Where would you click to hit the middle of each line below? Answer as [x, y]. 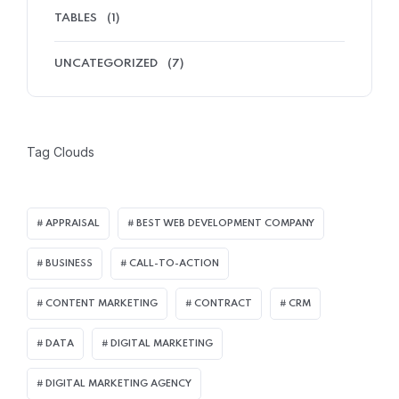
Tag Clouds [61, 151]
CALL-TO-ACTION [174, 263]
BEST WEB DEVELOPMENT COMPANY [225, 223]
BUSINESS [69, 263]
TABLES [76, 18]
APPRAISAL [73, 223]
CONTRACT [223, 303]
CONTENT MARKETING [102, 303]
